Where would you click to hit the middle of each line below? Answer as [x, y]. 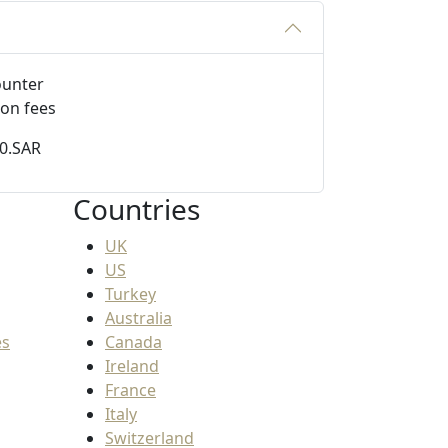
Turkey [130, 294]
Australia [138, 318]
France [130, 390]
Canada [133, 342]
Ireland [132, 366]
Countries [136, 209]
